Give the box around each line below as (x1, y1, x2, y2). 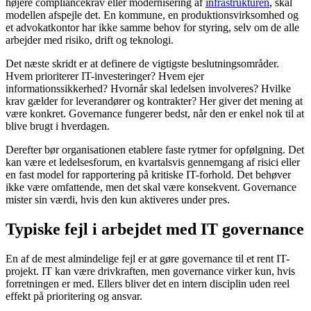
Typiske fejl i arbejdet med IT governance (6, 220, 304, 239)
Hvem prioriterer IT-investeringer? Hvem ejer (6, 70, 204, 83)
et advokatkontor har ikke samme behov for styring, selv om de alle (6, 22, 299, 34)
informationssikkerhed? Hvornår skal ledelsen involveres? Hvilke (6, 83, 291, 95)
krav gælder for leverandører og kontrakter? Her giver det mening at (6, 95, 303, 108)
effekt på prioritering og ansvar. (6, 290, 142, 303)
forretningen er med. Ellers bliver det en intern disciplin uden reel (6, 278, 289, 290)
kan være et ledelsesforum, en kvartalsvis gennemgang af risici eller (6, 156, 300, 169)
